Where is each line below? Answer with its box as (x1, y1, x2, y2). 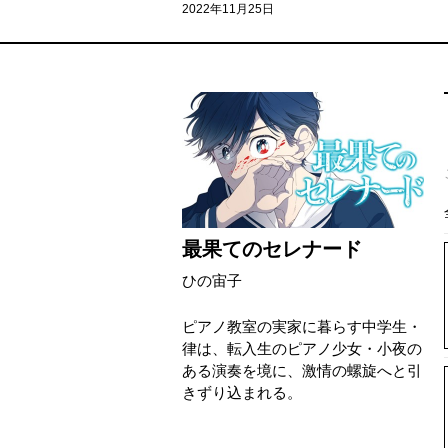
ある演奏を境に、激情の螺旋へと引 (182, 362, 422, 379)
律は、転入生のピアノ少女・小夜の (182, 340, 422, 357)
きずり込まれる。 (182, 384, 302, 401)
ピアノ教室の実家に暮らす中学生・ (182, 318, 422, 335)
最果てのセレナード (182, 238, 362, 260)
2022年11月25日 (182, 2, 274, 16)
